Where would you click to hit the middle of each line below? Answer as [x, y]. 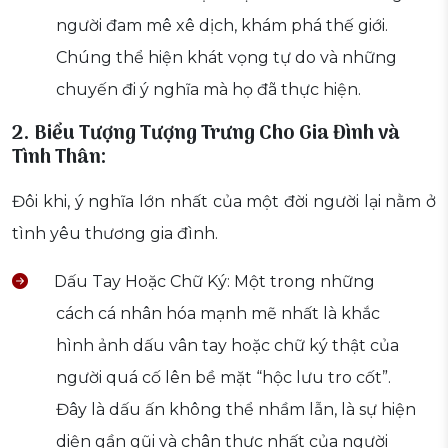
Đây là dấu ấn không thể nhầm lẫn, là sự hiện [236, 410]
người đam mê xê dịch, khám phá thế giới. [222, 26]
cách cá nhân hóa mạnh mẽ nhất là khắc [218, 314]
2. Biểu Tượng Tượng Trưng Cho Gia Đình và [206, 134]
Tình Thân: [59, 158]
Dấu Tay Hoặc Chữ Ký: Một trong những [212, 282]
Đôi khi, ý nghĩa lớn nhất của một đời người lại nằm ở [224, 202]
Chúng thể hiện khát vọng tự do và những [226, 58]
